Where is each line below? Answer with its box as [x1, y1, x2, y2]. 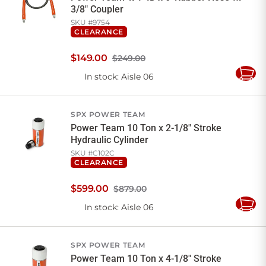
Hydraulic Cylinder [71, 134, 148, 146]
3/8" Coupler [71, 4, 123, 15]
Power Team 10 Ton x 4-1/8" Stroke [71, 253, 221, 265]
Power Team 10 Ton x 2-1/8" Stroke [71, 122, 221, 134]
